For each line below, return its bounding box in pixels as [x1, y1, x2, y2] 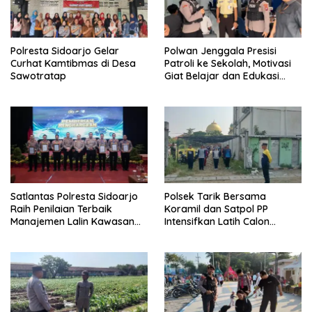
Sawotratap [10, 69, 66, 82]
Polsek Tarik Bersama [164, 190, 266, 203]
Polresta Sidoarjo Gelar [10, 44, 119, 57]
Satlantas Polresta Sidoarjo [10, 190, 138, 203]
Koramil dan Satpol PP [164, 203, 268, 216]
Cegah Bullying [164, 81, 233, 95]
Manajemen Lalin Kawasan [10, 215, 134, 228]
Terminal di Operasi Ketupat [10, 228, 141, 241]
